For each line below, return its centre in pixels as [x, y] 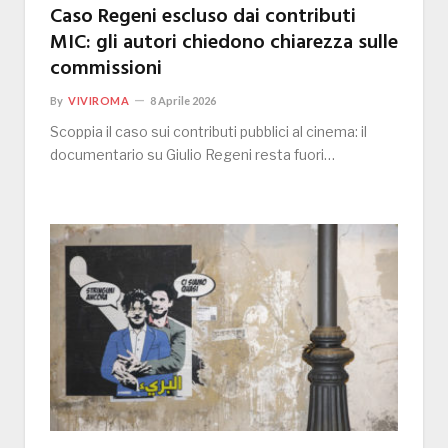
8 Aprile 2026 [183, 101]
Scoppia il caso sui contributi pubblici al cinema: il [208, 132]
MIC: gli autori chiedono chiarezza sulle [224, 43]
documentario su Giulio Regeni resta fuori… [192, 155]
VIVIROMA [99, 101]
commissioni [106, 69]
